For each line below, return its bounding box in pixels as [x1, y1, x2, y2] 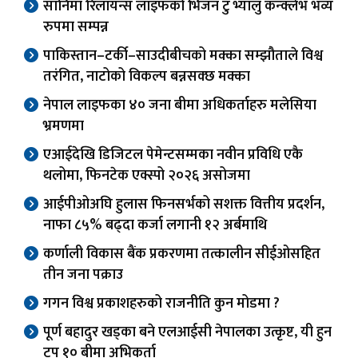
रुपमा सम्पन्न [43, 15, 109, 40]
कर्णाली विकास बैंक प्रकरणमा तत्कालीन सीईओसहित [43, 242, 320, 267]
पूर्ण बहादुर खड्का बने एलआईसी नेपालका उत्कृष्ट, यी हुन [43, 320, 332, 345]
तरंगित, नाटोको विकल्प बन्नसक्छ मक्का [43, 65, 250, 89]
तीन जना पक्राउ [43, 263, 123, 288]
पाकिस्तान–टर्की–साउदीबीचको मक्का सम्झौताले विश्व [43, 44, 323, 69]
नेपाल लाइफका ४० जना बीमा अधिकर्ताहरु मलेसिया [43, 93, 316, 118]
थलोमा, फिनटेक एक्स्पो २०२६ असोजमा [43, 164, 250, 189]
